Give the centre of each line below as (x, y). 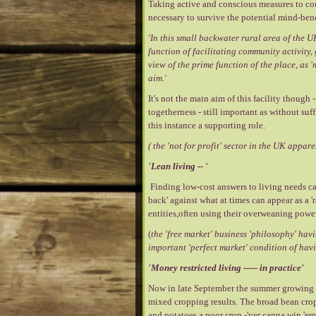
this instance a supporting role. (207, 125)
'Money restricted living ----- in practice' (226, 268)
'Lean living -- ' (178, 166)
